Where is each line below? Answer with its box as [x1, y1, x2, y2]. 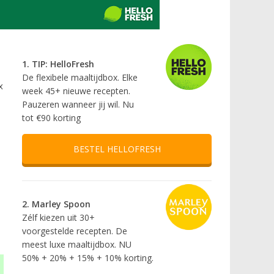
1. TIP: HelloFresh [22, 58, 94, 70]
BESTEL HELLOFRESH [73, 143, 161, 155]
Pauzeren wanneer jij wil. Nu [22, 98, 134, 111]
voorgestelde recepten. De [22, 225, 127, 237]
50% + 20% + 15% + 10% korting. [22, 252, 154, 264]
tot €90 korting [22, 112, 81, 124]
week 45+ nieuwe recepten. [22, 85, 130, 97]
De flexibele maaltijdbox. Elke [22, 72, 138, 84]
